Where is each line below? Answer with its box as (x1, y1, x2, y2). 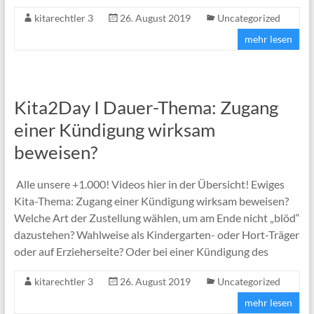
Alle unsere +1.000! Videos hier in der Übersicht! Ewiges (13, 177, 285, 191)
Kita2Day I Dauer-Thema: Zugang (13, 95, 278, 118)
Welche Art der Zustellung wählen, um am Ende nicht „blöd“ (13, 210, 300, 224)
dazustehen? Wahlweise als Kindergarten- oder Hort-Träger (13, 227, 299, 241)
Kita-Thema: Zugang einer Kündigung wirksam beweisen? (13, 193, 289, 207)
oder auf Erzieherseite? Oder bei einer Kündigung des (13, 244, 268, 258)
